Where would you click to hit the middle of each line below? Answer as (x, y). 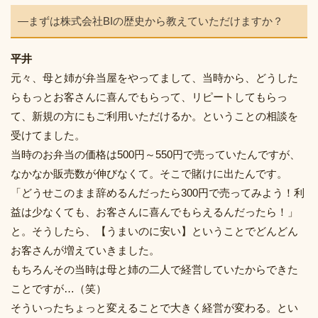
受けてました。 (48, 135)
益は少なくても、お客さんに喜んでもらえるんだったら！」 (154, 212)
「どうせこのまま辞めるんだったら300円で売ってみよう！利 (158, 192)
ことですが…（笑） (59, 288)
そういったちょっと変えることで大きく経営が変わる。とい (154, 307)
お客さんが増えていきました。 (85, 250)
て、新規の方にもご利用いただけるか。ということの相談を (154, 116)
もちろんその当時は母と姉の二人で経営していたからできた (154, 269)
